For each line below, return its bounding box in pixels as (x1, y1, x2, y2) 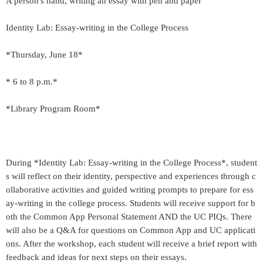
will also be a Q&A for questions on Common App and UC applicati (6, 225, 255, 235)
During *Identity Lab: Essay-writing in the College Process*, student (6, 158, 257, 167)
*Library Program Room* (6, 104, 100, 113)
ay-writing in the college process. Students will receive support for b (6, 198, 255, 208)
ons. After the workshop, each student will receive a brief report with (6, 239, 257, 248)
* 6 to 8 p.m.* (6, 77, 58, 86)
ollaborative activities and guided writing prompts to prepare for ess (6, 185, 254, 194)
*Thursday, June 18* (6, 50, 83, 59)
